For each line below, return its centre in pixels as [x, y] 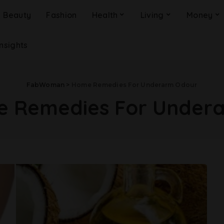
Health [105, 15]
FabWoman [46, 85]
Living [152, 15]
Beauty [17, 15]
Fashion [61, 15]
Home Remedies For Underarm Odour [134, 85]
